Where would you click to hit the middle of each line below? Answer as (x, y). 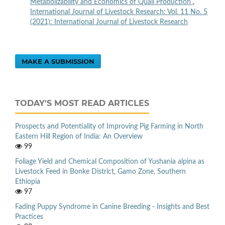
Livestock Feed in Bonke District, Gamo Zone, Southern (100, 172)
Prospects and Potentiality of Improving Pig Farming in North (109, 126)
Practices (29, 217)
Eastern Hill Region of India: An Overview (79, 136)
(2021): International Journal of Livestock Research (109, 22)
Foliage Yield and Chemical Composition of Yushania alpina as (110, 161)
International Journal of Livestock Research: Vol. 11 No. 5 (119, 12)
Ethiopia (28, 182)
